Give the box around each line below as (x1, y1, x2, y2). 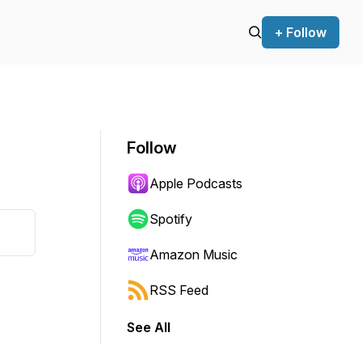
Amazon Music (149, 246, 238, 263)
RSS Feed (149, 282, 208, 298)
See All (127, 319, 170, 335)
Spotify (149, 211, 192, 227)
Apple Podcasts (149, 175, 242, 192)
